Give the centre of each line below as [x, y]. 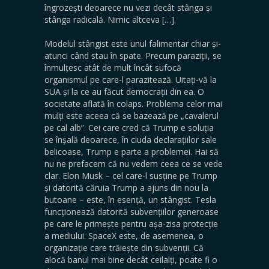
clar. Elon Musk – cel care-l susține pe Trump [131, 175]
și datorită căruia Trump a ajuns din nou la [126, 187]
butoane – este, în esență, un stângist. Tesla [130, 199]
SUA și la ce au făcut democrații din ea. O [124, 91]
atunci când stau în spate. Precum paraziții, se [133, 55]
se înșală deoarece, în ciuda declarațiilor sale [131, 139]
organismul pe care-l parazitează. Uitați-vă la [131, 79]
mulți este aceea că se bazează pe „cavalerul [131, 115]
